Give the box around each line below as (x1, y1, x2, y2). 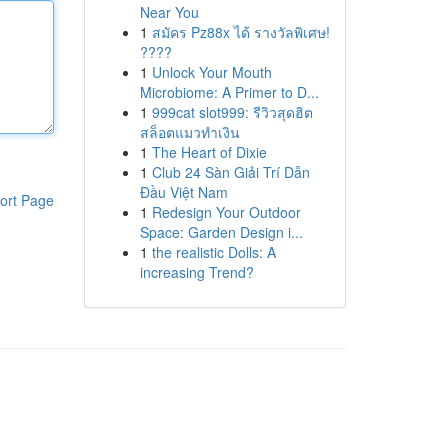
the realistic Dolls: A (151, 242, 276, 262)
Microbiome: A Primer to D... (139, 82, 319, 102)
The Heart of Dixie (151, 142, 267, 162)
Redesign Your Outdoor (151, 202, 301, 222)
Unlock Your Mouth (151, 62, 272, 82)
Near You (139, 2, 199, 22)
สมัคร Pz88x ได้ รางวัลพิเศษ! (151, 22, 330, 42)
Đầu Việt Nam (139, 182, 228, 202)
